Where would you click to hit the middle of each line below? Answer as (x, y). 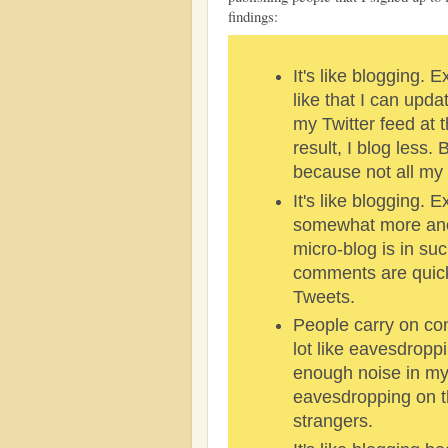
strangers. (332, 421)
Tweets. (323, 296)
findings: (253, 16)
